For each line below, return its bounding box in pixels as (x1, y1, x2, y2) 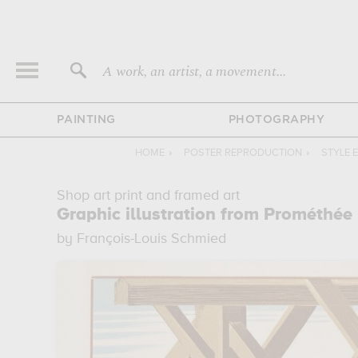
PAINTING (56, 115, 116, 125)
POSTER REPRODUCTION (184, 148, 302, 158)
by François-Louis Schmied (56, 232, 226, 246)
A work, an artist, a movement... (102, 61, 286, 82)
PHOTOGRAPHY (228, 115, 325, 125)
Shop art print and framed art (56, 189, 240, 203)
